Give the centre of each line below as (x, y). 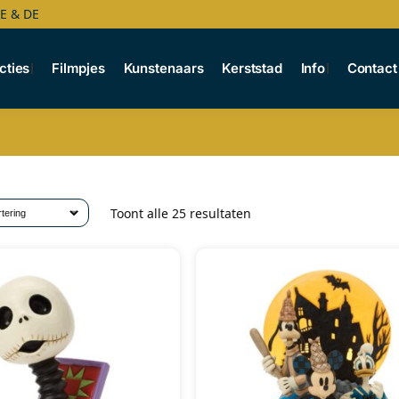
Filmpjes (78, 68)
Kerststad (252, 68)
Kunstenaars (163, 68)
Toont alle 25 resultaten (180, 213)
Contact (372, 68)
